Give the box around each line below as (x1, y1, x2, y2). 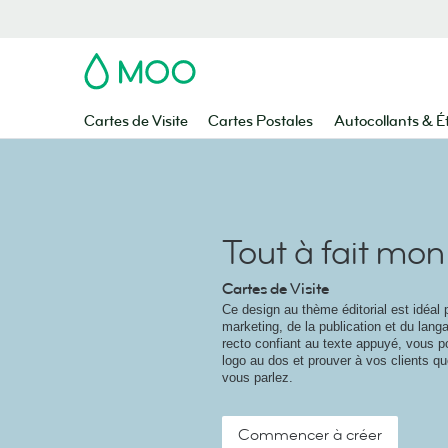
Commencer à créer (238, 424, 382, 446)
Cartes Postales (208, 112, 314, 131)
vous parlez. (222, 370, 293, 385)
